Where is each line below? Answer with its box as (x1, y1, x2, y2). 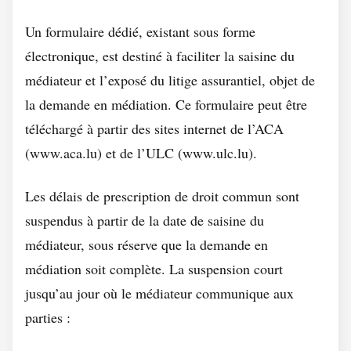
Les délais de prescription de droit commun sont (25, 186, 299, 205)
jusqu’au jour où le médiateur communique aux (25, 284, 294, 302)
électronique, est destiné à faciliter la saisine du (25, 46, 295, 65)
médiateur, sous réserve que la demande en (25, 235, 268, 254)
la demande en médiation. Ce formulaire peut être (25, 95, 307, 114)
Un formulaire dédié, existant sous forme (25, 22, 255, 41)
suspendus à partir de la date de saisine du (25, 211, 264, 230)
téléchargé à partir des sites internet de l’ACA (25, 119, 284, 138)
